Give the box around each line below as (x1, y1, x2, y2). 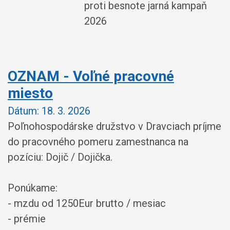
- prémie (8, 212, 46, 225)
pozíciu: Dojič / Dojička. (8, 150, 112, 163)
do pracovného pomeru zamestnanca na (8, 135, 188, 148)
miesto (8, 85, 53, 102)
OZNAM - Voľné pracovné (8, 68, 174, 85)
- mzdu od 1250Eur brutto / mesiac (8, 197, 166, 209)
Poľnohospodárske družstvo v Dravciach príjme (8, 120, 221, 132)
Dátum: (8, 104, 39, 117)
